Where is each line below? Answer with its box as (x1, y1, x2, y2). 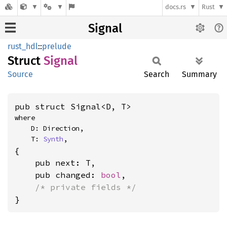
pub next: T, (15, 158, 96, 168)
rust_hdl (8, 42, 38, 51)
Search (144, 69, 169, 79)
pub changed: (15, 170, 101, 180)
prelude (42, 42, 71, 51)
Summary (182, 69, 217, 79)
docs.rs (165, 3, 186, 11)
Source (8, 69, 33, 79)
